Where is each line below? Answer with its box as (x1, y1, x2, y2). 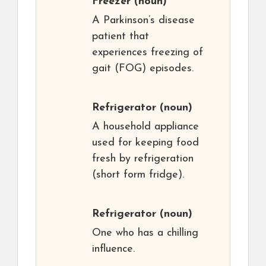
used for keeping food (92, 137, 199, 149)
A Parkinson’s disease (92, 15, 195, 27)
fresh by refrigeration (92, 153, 194, 165)
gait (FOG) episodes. (92, 63, 194, 75)
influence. (92, 243, 135, 255)
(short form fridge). (92, 169, 184, 181)
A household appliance (92, 121, 199, 133)
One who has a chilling (92, 227, 198, 239)
